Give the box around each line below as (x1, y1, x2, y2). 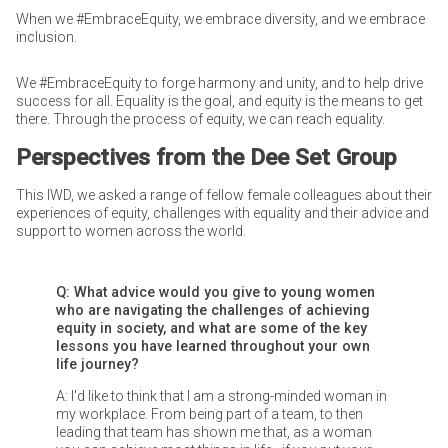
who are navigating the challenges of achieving (55, 301, 370, 318)
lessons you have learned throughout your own (55, 337, 370, 354)
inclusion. (15, 28, 77, 45)
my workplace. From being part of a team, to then (55, 405, 363, 422)
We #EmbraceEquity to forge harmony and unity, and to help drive (15, 75, 423, 92)
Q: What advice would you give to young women (55, 283, 375, 300)
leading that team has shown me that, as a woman (55, 423, 372, 440)
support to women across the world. (15, 222, 246, 239)
